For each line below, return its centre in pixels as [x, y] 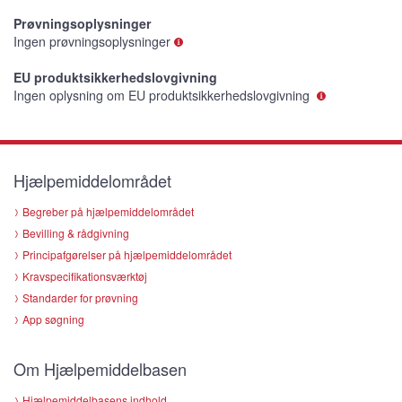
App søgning [53, 319]
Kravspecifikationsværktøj [85, 276]
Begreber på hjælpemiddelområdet [108, 212]
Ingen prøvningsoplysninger [92, 42]
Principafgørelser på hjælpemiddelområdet [127, 255]
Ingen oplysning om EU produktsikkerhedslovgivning [163, 96]
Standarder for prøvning [80, 298]
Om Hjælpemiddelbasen [100, 369]
